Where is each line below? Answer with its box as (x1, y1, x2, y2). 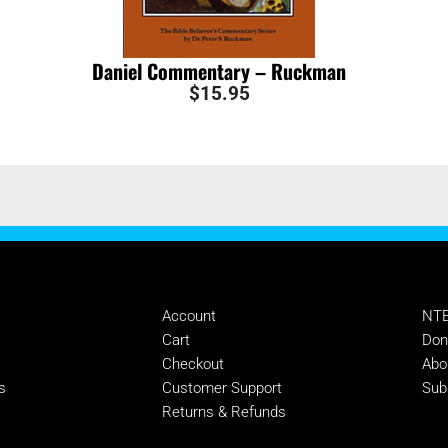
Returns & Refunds (161, 402, 286, 421)
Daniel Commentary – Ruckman (92, 55, 347, 86)
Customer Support (161, 378, 282, 397)
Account (161, 306, 216, 325)
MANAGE (161, 268, 246, 291)
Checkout (161, 354, 224, 373)
